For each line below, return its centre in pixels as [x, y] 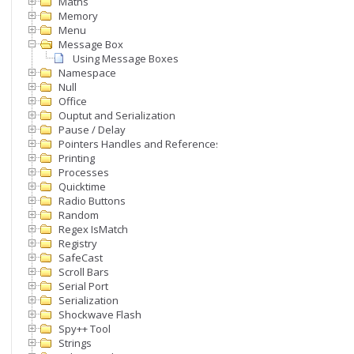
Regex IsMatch [93, 229]
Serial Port [83, 286]
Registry [78, 243]
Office [73, 101]
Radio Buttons [92, 201]
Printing [77, 158]
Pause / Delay [92, 130]
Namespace [87, 73]
